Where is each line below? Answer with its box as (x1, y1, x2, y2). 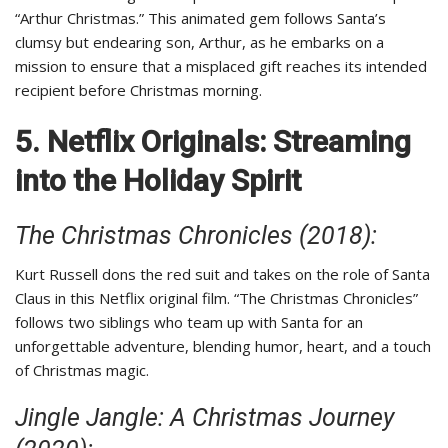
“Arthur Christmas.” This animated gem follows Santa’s (15, 8, 386, 29)
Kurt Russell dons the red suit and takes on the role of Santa (15, 264, 430, 285)
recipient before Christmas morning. (15, 80, 262, 101)
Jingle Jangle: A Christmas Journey (15, 403, 394, 433)
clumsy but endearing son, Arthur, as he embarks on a (15, 32, 384, 53)
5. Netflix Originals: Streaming (15, 124, 411, 160)
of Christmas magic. (15, 360, 149, 381)
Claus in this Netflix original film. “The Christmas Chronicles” (15, 288, 418, 309)
